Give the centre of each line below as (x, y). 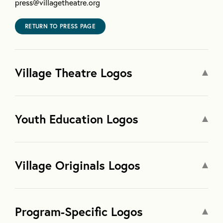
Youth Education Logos (77, 119)
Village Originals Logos (78, 165)
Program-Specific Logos (79, 211)
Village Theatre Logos (74, 72)
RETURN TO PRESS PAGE (60, 26)
